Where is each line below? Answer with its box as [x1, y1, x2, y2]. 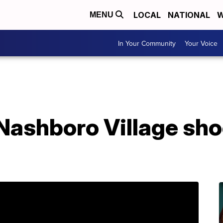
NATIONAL [168, 10, 210, 20]
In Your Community [118, 38, 176, 48]
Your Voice [185, 38, 218, 48]
